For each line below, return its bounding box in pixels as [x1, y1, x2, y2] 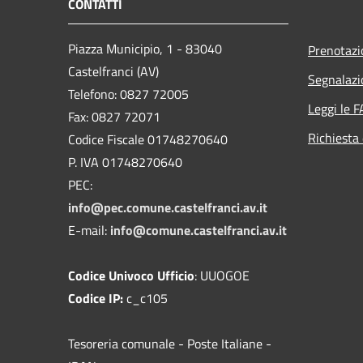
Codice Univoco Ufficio [68, 265, 194, 285]
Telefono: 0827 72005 [68, 83, 189, 104]
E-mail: [68, 220, 110, 240]
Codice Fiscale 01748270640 [68, 129, 228, 149]
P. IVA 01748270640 [68, 152, 182, 172]
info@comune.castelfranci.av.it [110, 220, 287, 240]
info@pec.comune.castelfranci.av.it [68, 197, 267, 217]
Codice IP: [68, 288, 126, 308]
